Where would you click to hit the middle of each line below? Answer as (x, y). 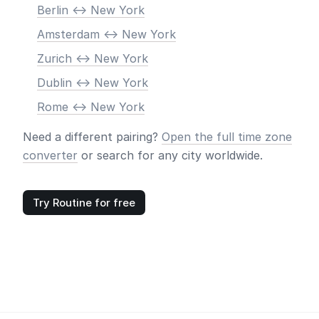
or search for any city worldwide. (170, 155)
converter (50, 155)
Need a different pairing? (92, 137)
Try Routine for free (84, 203)
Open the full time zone (227, 137)
